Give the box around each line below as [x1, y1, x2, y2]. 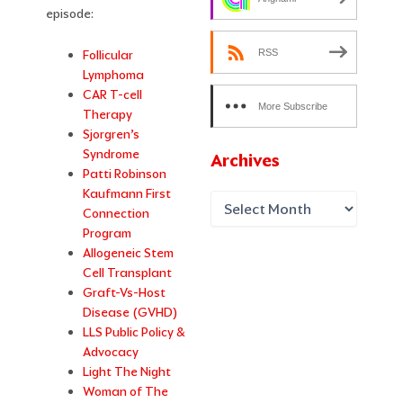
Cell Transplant [83, 264, 173, 282]
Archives [210, 148, 280, 172]
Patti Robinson [83, 166, 167, 183]
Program [83, 225, 132, 242]
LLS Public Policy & [83, 324, 186, 341]
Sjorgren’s [83, 126, 140, 143]
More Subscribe [258, 100, 327, 112]
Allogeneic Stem [83, 245, 175, 262]
